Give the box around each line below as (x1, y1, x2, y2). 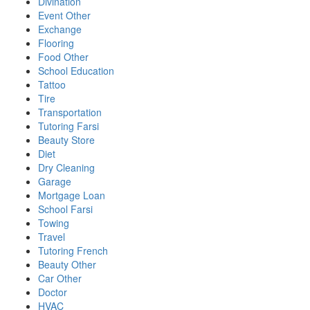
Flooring (38, 36, 74, 51)
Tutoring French (38, 244, 108, 258)
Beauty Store (38, 133, 95, 147)
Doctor (38, 285, 67, 300)
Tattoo (38, 77, 66, 92)
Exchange (38, 22, 82, 37)
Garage (38, 174, 71, 189)
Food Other (38, 50, 89, 64)
